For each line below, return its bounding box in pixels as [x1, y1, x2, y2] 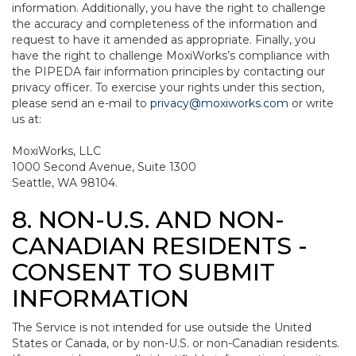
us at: [12, 112, 41, 126]
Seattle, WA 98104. [12, 176, 118, 190]
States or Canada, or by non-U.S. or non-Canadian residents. [12, 336, 339, 350]
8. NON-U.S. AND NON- [12, 205, 284, 234]
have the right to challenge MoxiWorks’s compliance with [12, 48, 330, 63]
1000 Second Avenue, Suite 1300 [12, 160, 196, 174]
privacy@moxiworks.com [150, 96, 288, 110]
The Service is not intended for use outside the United [12, 320, 311, 335]
